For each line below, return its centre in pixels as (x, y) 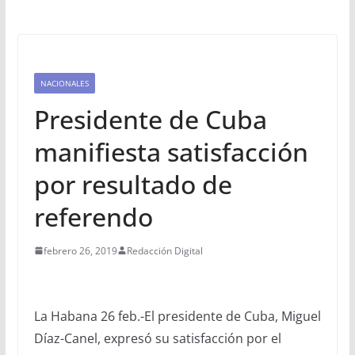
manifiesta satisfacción (171, 151)
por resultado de (133, 184)
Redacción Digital (164, 250)
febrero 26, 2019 (80, 250)
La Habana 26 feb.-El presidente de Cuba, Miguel (177, 316)
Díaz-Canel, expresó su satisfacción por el (157, 338)
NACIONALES (64, 83)
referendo (93, 216)
